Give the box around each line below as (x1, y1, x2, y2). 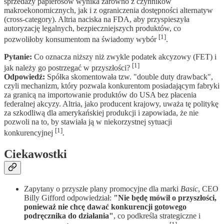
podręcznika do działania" (24, 211, 113, 220)
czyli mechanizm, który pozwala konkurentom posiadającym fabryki (4, 81, 219, 90)
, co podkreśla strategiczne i (113, 211, 200, 220)
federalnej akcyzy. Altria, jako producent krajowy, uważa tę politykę (4, 99, 218, 108)
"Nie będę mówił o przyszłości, (113, 193, 216, 202)
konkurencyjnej (4, 128, 55, 137)
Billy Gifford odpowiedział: (24, 193, 113, 202)
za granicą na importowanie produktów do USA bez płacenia (4, 90, 196, 99)
